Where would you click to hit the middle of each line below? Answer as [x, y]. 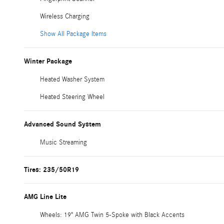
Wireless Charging [65, 16]
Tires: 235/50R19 [51, 169]
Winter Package [48, 61]
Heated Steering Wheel [72, 97]
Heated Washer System [72, 79]
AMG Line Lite [45, 196]
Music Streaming [63, 142]
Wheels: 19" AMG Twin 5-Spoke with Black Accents [112, 215]
